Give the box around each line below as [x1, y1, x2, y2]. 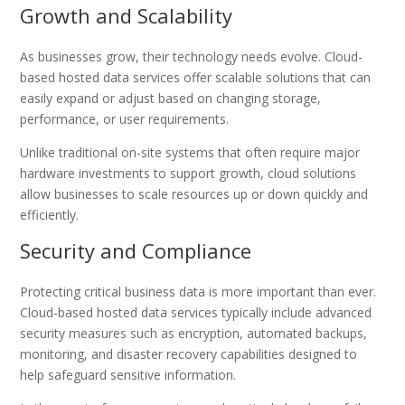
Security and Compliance [20, 236, 252, 264]
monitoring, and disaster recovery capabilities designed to [20, 344, 358, 363]
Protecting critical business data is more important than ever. [20, 282, 377, 300]
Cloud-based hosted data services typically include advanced [20, 303, 372, 321]
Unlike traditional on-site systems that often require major [20, 143, 361, 161]
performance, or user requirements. [20, 109, 230, 127]
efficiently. [20, 205, 80, 223]
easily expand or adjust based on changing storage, [20, 89, 322, 107]
